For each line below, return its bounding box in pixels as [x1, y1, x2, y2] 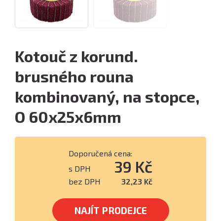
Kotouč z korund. [15, 46, 138, 65]
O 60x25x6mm [15, 107, 121, 126]
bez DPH [69, 177, 101, 186]
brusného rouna [15, 67, 134, 85]
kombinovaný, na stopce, [15, 87, 200, 106]
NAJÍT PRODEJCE [74, 205, 147, 216]
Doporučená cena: [69, 148, 132, 158]
